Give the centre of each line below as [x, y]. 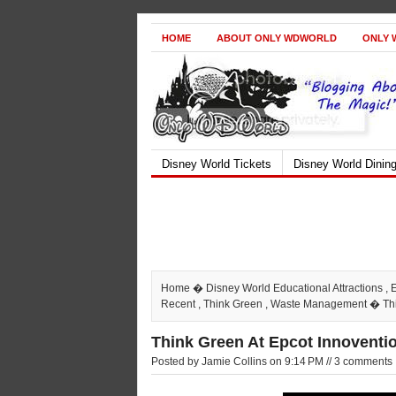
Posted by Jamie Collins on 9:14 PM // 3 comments [272, 362]
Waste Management [319, 304]
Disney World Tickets [217, 164]
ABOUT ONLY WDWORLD [277, 38]
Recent [178, 304]
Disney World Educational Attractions [294, 288]
